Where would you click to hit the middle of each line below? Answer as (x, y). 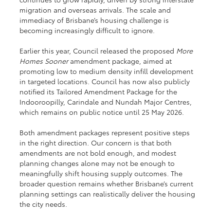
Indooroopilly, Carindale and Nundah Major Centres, (107, 102)
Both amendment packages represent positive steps (106, 133)
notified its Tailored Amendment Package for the (100, 92)
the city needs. (44, 204)
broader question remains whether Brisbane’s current (108, 184)
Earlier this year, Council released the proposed (98, 51)
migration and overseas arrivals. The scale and (96, 10)
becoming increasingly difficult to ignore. (87, 30)
